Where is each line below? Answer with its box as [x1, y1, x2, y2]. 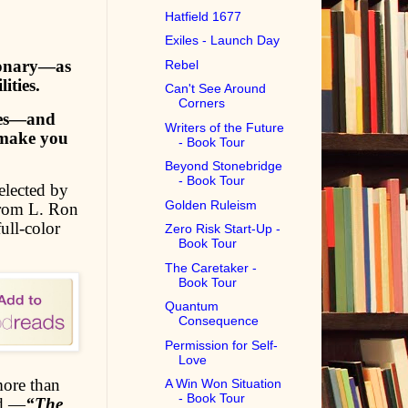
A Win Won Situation [165, 376, 282, 392]
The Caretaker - [165, 260, 258, 275]
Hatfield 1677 [165, 8, 242, 24]
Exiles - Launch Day [165, 33, 280, 48]
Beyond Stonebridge [165, 158, 283, 174]
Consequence [178, 313, 260, 329]
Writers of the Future [165, 119, 285, 135]
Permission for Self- [165, 337, 279, 352]
